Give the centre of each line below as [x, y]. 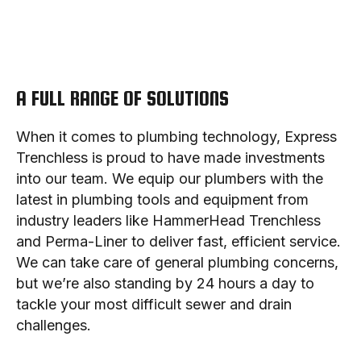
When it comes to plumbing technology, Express [176, 136]
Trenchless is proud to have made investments [170, 157]
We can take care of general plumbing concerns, [177, 262]
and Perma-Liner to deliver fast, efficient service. [178, 241]
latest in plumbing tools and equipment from [162, 199]
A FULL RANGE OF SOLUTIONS [122, 98]
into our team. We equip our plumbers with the [170, 178]
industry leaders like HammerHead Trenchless [168, 220]
